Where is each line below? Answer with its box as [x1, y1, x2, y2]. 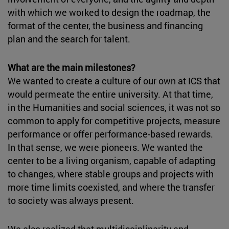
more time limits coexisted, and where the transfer [8, 180, 215, 193]
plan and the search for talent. [8, 32, 130, 45]
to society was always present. [8, 194, 134, 207]
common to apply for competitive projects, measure [8, 114, 220, 127]
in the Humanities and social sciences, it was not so [8, 101, 220, 113]
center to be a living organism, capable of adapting [8, 154, 215, 167]
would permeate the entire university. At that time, [8, 87, 213, 100]
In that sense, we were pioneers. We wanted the [8, 141, 203, 153]
